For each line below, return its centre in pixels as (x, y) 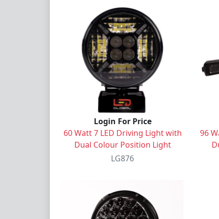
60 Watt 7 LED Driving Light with (122, 133)
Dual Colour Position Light (122, 144)
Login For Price (122, 121)
